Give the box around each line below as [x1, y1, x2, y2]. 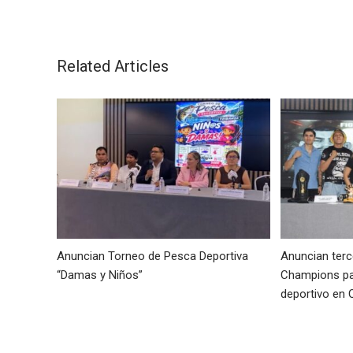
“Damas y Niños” [57, 268, 146, 283]
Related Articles [57, 56, 169, 76]
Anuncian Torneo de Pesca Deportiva [57, 249, 248, 264]
